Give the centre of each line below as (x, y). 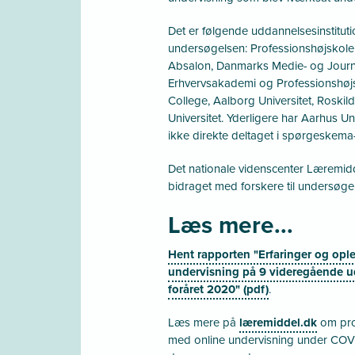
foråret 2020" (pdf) (218, 289)
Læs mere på (204, 322)
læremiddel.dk (278, 322)
